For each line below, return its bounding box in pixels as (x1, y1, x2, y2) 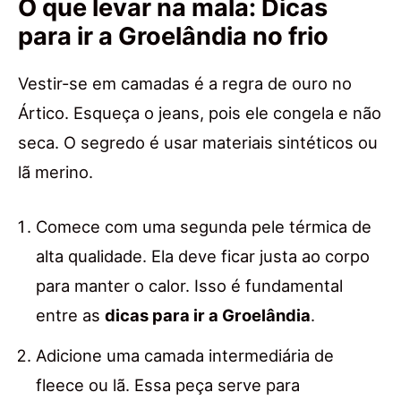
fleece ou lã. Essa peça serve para (36, 375, 300, 396)
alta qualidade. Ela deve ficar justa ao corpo (36, 246, 370, 267)
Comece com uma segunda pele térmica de (36, 217, 371, 237)
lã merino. (18, 162, 93, 183)
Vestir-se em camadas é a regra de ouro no (18, 73, 352, 94)
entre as (36, 305, 105, 326)
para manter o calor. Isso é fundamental (36, 276, 343, 296)
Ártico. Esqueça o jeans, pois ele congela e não (18, 103, 381, 124)
